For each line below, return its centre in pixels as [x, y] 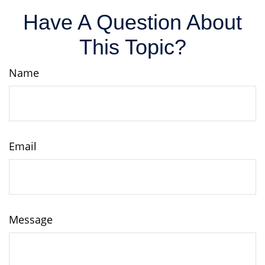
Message [31, 219]
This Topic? [132, 47]
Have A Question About [132, 22]
